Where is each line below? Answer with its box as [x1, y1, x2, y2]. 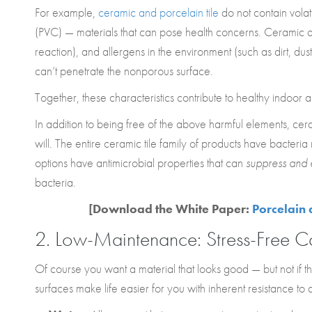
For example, [35, 4, 98, 20]
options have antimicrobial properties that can [35, 155, 246, 171]
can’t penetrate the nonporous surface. [35, 63, 216, 79]
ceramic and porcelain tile [98, 4, 219, 20]
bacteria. [35, 174, 76, 190]
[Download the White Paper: [88, 201, 252, 217]
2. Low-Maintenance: [35, 226, 201, 252]
